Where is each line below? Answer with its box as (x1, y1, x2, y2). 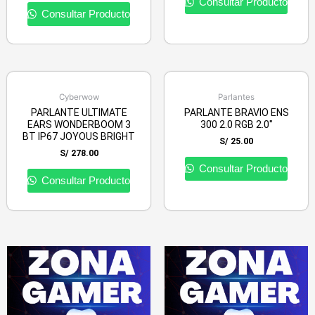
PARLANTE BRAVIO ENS (184, 107, 289, 119)
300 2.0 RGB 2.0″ (200, 119, 273, 131)
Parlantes (218, 92, 255, 103)
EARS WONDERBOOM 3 (27, 119, 131, 131)
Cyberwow (58, 92, 99, 103)
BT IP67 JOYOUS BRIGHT (22, 131, 135, 143)
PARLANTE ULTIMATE (30, 107, 127, 119)
